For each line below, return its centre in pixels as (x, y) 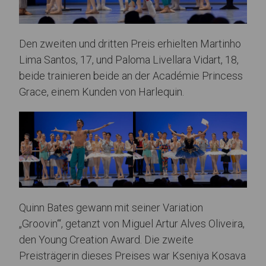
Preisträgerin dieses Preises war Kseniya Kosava (132, 256)
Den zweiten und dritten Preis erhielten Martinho (130, 44)
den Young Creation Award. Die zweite (106, 240)
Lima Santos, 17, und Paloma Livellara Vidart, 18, (129, 60)
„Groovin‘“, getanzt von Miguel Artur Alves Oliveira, (132, 224)
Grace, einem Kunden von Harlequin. (102, 92)
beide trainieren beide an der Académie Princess (131, 76)
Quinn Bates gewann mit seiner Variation (111, 208)
